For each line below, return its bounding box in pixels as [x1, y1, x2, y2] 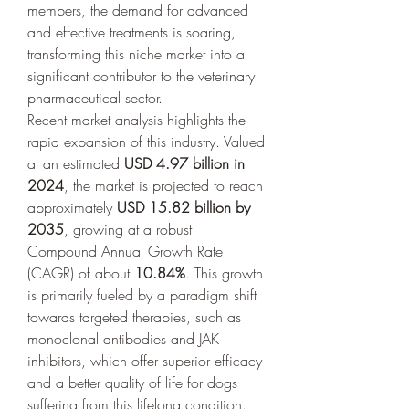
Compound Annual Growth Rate [27, 240, 223, 261]
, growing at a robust [64, 218, 192, 239]
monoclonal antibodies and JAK [27, 328, 219, 349]
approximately [27, 196, 117, 217]
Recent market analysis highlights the [27, 109, 246, 130]
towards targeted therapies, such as [27, 306, 241, 327]
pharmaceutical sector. [27, 87, 163, 108]
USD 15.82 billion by [117, 196, 250, 217]
